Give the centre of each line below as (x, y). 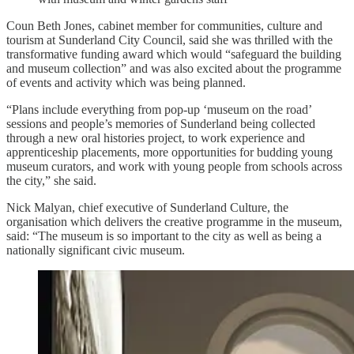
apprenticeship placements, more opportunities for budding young (169, 152)
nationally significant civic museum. (96, 250)
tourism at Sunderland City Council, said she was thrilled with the (169, 40)
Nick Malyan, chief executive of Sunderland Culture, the (147, 207)
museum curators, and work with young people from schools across (174, 166)
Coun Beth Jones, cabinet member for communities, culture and (164, 25)
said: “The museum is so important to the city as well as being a (164, 235)
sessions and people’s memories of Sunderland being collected (161, 123)
